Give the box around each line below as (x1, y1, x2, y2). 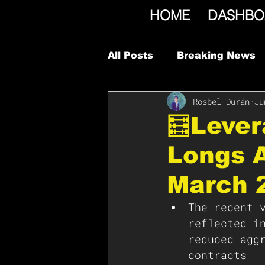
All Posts (108, 50, 153, 60)
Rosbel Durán (193, 95, 250, 107)
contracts (188, 248, 253, 262)
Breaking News (177, 50, 256, 60)
